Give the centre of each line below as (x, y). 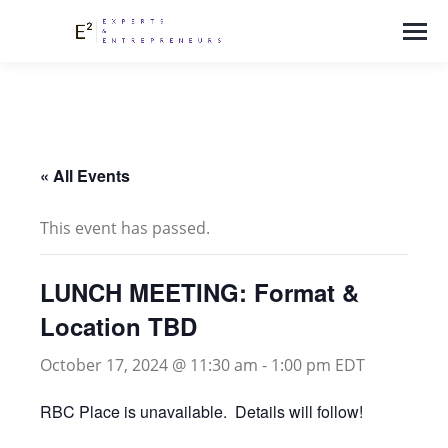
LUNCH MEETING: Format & (199, 292)
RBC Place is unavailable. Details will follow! (201, 411)
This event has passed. (125, 228)
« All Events (85, 175)
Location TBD (118, 326)
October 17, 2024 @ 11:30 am (149, 365)
